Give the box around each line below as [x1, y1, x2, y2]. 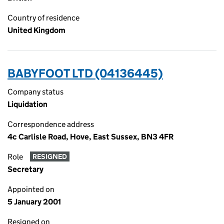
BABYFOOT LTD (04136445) [7, 66, 163, 80]
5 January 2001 [7, 197, 61, 206]
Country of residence [7, 13, 79, 22]
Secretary [7, 164, 43, 174]
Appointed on [7, 184, 54, 194]
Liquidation [7, 99, 47, 109]
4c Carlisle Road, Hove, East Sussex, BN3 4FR [7, 132, 173, 141]
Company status [7, 87, 63, 96]
